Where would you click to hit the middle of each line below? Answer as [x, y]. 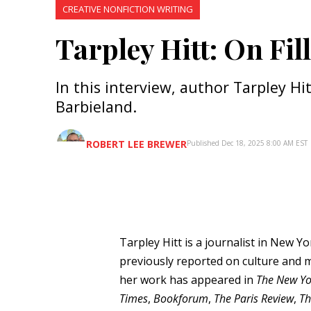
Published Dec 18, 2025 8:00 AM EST [247, 143]
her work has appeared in [187, 280]
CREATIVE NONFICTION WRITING [128, 9]
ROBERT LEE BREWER [136, 144]
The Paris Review [253, 299]
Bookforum [180, 299]
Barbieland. [96, 107]
